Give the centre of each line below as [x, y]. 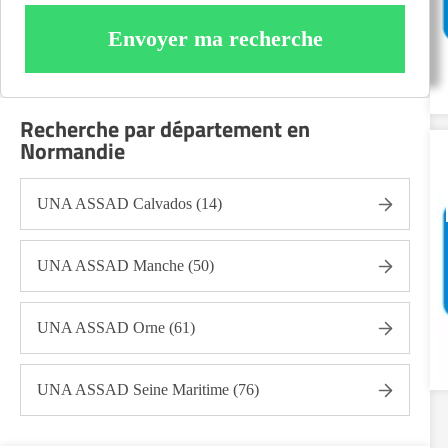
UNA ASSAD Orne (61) [116, 327]
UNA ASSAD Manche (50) [125, 265]
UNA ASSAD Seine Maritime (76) [148, 389]
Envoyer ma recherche [215, 38]
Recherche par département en [165, 129]
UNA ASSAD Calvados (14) [129, 203]
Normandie [72, 151]
